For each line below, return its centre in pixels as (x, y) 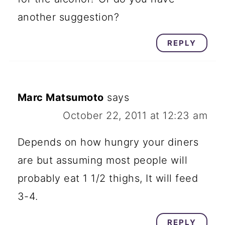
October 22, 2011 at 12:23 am (135, 116)
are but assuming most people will (102, 160)
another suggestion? (68, 17)
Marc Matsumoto (61, 98)
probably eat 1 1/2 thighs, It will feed (108, 179)
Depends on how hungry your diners (108, 142)
